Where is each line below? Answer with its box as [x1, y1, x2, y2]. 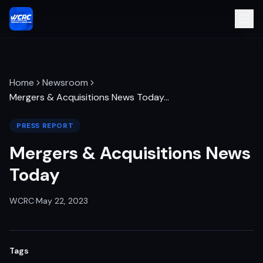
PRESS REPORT [16, 121, 74, 130]
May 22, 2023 [36, 195, 88, 206]
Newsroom [42, 76, 88, 89]
